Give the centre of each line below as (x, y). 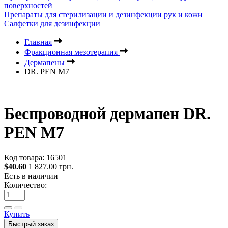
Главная (38, 42)
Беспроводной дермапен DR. (107, 114)
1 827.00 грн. (50, 166)
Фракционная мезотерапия (72, 52)
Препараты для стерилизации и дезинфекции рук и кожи (103, 15)
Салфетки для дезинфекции (52, 24)
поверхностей (28, 5)
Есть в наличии (31, 176)
